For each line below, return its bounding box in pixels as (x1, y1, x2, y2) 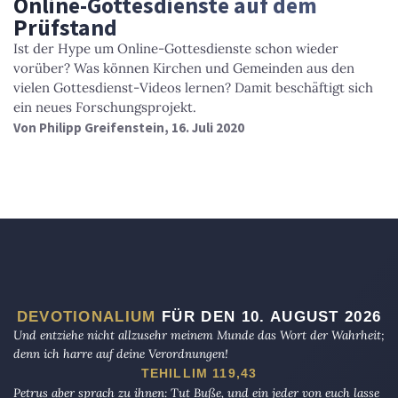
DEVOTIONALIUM (16, 308, 156, 325)
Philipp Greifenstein (39, 119, 164, 137)
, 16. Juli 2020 (164, 119, 244, 137)
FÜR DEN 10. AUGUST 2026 (155, 308, 382, 325)
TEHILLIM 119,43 (140, 366, 258, 381)
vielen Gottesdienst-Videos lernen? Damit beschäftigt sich (13, 79, 373, 97)
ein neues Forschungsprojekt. (13, 99, 196, 116)
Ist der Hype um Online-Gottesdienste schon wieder (13, 40, 338, 58)
